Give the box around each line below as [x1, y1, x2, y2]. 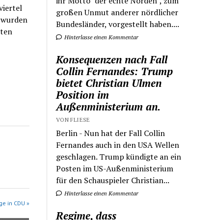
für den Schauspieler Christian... [56, 174, 170, 186]
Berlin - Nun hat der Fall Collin [56, 127, 165, 138]
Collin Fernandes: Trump [56, 64, 173, 78]
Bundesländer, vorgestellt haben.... [56, 18, 180, 29]
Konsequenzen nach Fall [56, 52, 168, 66]
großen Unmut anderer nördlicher [56, 6, 179, 18]
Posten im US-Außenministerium [56, 163, 174, 174]
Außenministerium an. [56, 99, 161, 113]
